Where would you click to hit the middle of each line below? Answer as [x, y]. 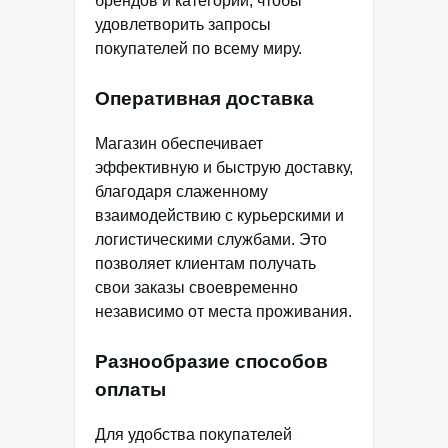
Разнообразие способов [211, 361]
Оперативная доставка [204, 99]
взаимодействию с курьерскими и [219, 215]
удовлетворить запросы [183, 25]
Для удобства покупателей [193, 434]
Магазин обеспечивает [179, 143]
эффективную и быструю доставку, [224, 167]
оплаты [130, 389]
